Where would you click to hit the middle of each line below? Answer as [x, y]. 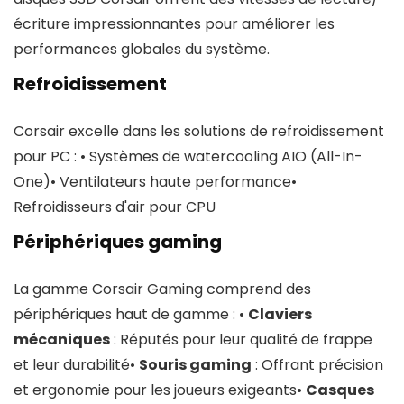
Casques [340, 390]
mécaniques [62, 340]
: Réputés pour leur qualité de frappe [241, 340]
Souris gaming [195, 365]
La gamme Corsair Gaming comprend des [162, 289]
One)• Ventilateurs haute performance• [155, 182]
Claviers [280, 314]
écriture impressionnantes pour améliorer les [174, 24]
